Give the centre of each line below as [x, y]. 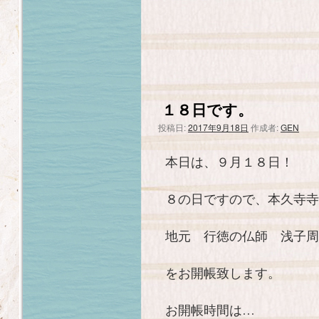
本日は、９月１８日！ [229, 162]
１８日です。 [207, 109]
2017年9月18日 [218, 127]
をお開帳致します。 [223, 273]
